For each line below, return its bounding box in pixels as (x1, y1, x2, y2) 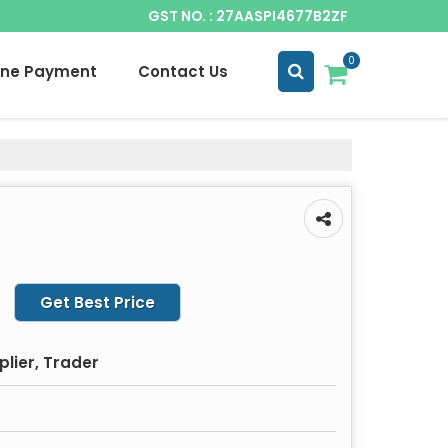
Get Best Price (40, 291, 155, 313)
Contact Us (138, 60, 228, 82)
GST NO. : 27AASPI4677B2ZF (148, 5, 348, 26)
